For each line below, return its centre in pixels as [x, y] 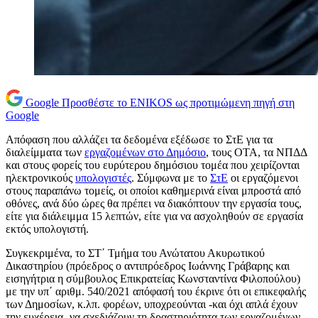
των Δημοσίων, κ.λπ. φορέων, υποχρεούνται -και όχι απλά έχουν [152, 305]
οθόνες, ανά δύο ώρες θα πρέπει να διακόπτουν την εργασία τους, [154, 204]
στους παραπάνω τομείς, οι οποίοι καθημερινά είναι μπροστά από [153, 191]
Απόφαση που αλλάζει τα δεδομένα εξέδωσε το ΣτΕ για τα [139, 140]
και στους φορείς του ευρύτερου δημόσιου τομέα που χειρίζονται [153, 165]
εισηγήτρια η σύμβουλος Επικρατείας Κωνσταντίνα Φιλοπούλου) [153, 279]
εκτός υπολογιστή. [47, 229]
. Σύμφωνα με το [171, 178]
